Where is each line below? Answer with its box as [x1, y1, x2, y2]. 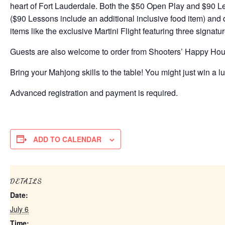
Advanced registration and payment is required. [10, 86, 178, 98]
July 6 [10, 203, 29, 214]
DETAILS [10, 176, 42, 185]
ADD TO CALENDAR [33, 134, 101, 144]
